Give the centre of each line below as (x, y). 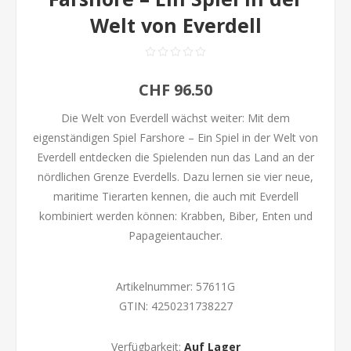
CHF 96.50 (175, 89)
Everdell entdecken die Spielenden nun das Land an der (175, 157)
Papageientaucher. (175, 235)
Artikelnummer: (154, 286)
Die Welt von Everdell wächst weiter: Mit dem (175, 118)
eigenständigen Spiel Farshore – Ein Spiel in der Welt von (175, 137)
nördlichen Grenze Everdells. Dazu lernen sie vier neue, (175, 176)
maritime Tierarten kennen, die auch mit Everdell (175, 196)
